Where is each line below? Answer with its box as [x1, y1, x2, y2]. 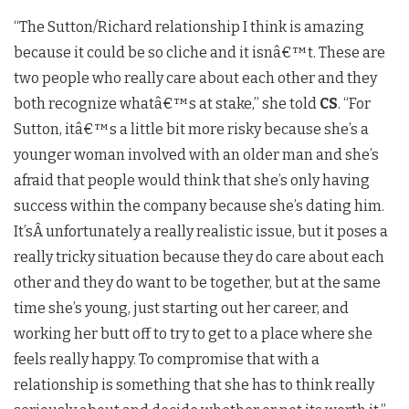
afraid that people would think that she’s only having [14, 171, 370, 189]
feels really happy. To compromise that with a [14, 350, 320, 368]
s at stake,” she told [189, 94, 320, 112]
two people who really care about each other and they [14, 68, 377, 87]
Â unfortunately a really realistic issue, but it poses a [33, 222, 388, 240]
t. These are [308, 43, 385, 61]
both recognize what [14, 94, 154, 112]
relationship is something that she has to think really [14, 375, 374, 393]
